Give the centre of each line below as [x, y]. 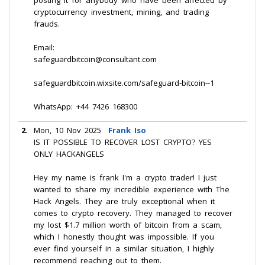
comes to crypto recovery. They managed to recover [133, 213]
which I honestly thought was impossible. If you [124, 237]
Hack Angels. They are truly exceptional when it [124, 201]
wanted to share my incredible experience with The [132, 189]
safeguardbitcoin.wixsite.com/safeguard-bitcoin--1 [124, 83]
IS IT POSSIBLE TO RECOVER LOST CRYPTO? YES [123, 142]
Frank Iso [127, 130]
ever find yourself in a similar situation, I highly [124, 248]
